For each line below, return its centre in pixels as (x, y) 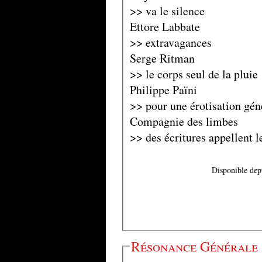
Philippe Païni (163, 89)
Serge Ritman (162, 58)
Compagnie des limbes (184, 121)
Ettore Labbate (165, 26)
